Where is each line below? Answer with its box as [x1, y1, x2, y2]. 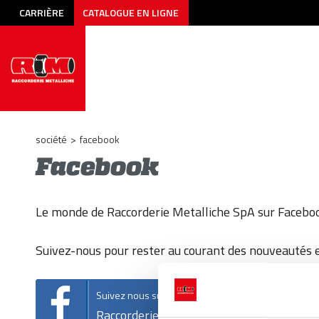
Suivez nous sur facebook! [96, 288, 210, 303]
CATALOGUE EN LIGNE [83, 5, 179, 20]
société [36, 132, 67, 147]
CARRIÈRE [19, 5, 64, 20]
